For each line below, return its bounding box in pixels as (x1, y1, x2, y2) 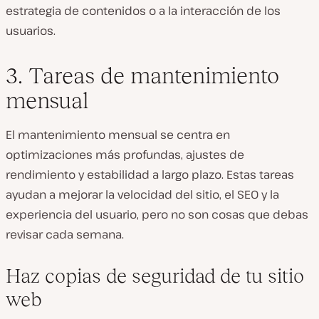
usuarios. (6, 23, 56, 38)
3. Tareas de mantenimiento (6, 63, 279, 88)
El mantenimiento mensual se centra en (6, 127, 230, 142)
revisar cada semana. (6, 226, 124, 242)
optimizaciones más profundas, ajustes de (6, 147, 244, 162)
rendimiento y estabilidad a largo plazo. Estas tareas (6, 167, 294, 182)
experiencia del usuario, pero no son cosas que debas (6, 206, 308, 222)
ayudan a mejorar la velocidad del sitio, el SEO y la (6, 187, 279, 202)
